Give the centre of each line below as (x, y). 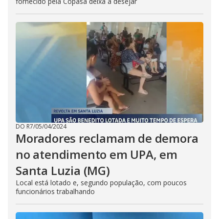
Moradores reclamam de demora (107, 138)
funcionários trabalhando (55, 191)
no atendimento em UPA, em (97, 154)
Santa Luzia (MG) (63, 170)
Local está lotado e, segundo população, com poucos (101, 183)
